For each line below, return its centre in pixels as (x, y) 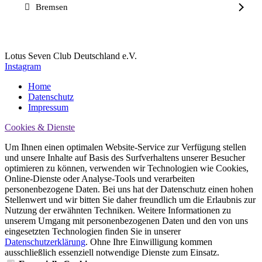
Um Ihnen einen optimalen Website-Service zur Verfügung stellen (125, 147)
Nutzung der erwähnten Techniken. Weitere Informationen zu (118, 211)
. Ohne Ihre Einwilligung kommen (149, 242)
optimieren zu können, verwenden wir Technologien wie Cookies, (127, 168)
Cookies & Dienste (40, 127)
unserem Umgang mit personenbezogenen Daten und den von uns (126, 221)
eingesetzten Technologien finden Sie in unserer (93, 232)
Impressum (48, 108)
